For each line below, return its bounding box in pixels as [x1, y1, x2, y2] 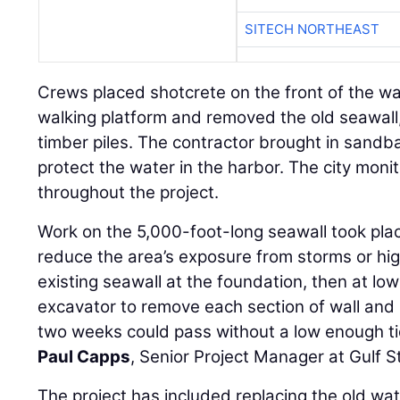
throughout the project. [37, 181, 220, 203]
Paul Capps [37, 346, 131, 367]
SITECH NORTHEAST [244, 20, 379, 37]
